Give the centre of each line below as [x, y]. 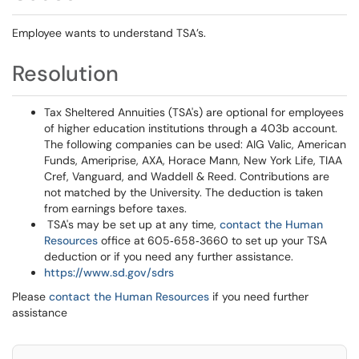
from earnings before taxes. [115, 208]
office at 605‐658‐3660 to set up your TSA [212, 240]
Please [30, 296]
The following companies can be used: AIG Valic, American [195, 144]
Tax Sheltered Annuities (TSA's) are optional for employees [194, 112]
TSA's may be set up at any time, [132, 224]
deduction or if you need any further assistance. [169, 256]
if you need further [259, 296]
